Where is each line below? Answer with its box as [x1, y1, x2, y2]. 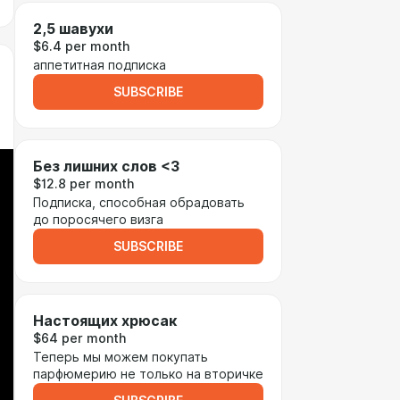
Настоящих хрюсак [33, 312, 177, 329]
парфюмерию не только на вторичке [33, 367, 263, 381]
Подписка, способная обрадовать [33, 196, 245, 210]
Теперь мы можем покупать [33, 350, 208, 364]
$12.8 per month [33, 177, 134, 191]
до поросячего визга [33, 212, 163, 227]
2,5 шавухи [33, 21, 113, 37]
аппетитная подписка [33, 58, 166, 72]
